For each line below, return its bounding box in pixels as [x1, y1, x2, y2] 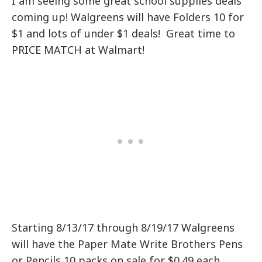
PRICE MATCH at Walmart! [12, 42, 145, 57]
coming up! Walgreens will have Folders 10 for [12, 9, 244, 24]
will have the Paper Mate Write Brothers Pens [12, 236, 243, 251]
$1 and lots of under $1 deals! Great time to [12, 26, 236, 40]
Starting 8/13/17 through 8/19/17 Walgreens [12, 220, 235, 235]
